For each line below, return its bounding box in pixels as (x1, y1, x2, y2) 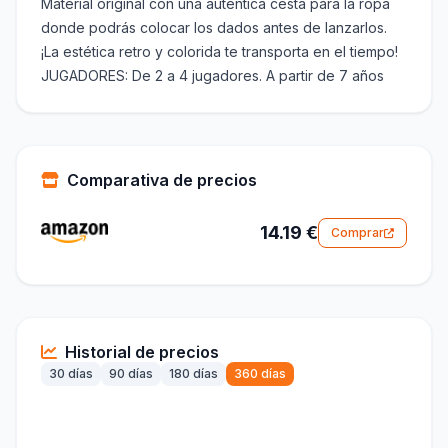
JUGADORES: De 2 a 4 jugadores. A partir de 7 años (41, 67, 384, 85)
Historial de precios (65, 342, 219, 363)
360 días (234, 366, 286, 382)
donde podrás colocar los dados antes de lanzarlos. (41, 19, 387, 37)
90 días (109, 366, 153, 382)
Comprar (331, 225, 384, 241)
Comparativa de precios (67, 170, 257, 191)
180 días (169, 366, 218, 382)
